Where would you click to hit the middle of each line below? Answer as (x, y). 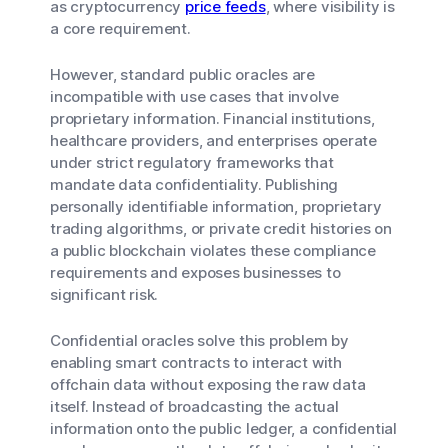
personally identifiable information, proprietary (216, 206)
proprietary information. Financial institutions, (212, 118)
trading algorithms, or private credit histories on (221, 228)
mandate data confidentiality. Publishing (194, 184)
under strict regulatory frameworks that (192, 162)
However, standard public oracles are (182, 74)
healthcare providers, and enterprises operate (213, 140)
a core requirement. (120, 28)
